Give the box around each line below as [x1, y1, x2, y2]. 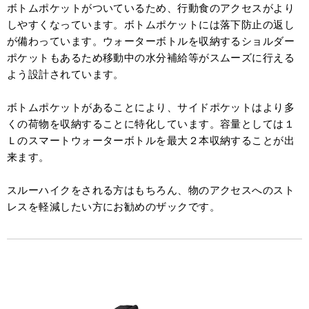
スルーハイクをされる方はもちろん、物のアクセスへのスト [7, 184, 295, 197]
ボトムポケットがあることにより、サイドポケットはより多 [7, 101, 295, 114]
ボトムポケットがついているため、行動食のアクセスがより [7, 2, 295, 14]
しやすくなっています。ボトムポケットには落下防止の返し [7, 19, 295, 31]
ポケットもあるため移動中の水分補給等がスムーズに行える [7, 52, 295, 64]
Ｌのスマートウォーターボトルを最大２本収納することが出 [7, 134, 295, 147]
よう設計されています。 [7, 68, 124, 81]
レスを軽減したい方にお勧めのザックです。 [7, 201, 220, 213]
